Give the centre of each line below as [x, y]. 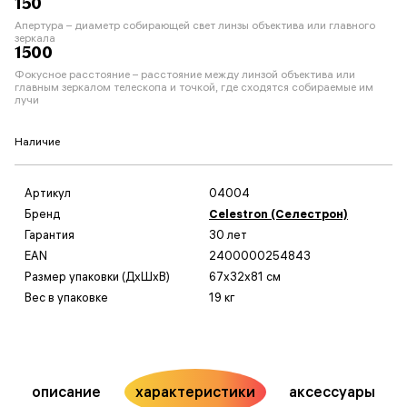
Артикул [48, 192]
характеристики [195, 391]
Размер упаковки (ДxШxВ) [97, 276]
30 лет [228, 234]
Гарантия [50, 234]
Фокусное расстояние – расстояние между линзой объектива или [185, 74]
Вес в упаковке [66, 297]
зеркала [35, 37]
